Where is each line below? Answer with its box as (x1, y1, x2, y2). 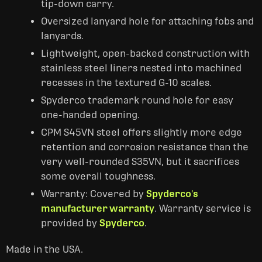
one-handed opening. (41, 109, 140, 120)
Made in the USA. (6, 244, 83, 255)
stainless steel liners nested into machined (41, 63, 242, 74)
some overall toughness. (41, 171, 156, 182)
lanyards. (41, 30, 84, 42)
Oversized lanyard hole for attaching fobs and (41, 16, 254, 27)
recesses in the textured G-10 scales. (41, 77, 212, 88)
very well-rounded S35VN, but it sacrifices (41, 156, 239, 167)
